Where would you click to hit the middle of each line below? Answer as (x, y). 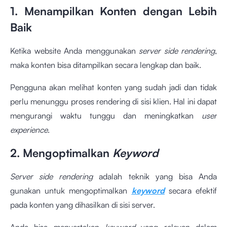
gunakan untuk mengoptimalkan (71, 191)
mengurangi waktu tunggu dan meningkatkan (106, 116)
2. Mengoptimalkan (61, 153)
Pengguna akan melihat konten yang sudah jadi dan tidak (113, 87)
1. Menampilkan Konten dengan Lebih (113, 11)
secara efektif (191, 191)
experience (29, 130)
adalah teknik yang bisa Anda (155, 177)
